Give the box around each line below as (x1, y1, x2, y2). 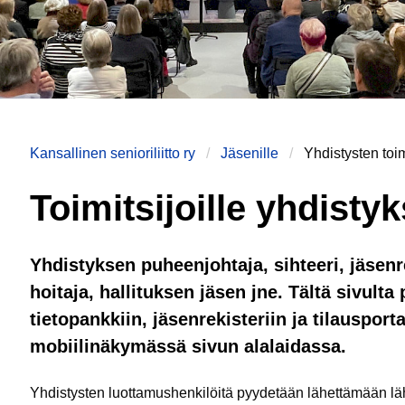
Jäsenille (221, 146, 278, 161)
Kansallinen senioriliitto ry (30, 146, 195, 161)
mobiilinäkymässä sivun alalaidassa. (30, 336, 346, 356)
